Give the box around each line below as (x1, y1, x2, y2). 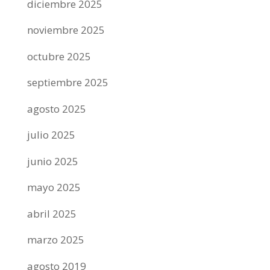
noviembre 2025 (27, 23, 105, 37)
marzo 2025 (27, 233, 84, 246)
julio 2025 (27, 128, 75, 142)
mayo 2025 (27, 180, 81, 194)
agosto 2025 (27, 101, 86, 116)
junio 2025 (27, 154, 78, 168)
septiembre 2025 (27, 75, 108, 89)
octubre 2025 (27, 49, 91, 63)
